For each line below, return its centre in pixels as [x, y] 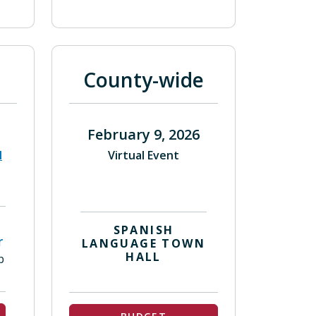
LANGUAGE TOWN [144, 243]
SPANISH [144, 230]
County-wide [144, 80]
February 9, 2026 [144, 134]
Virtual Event [144, 155]
